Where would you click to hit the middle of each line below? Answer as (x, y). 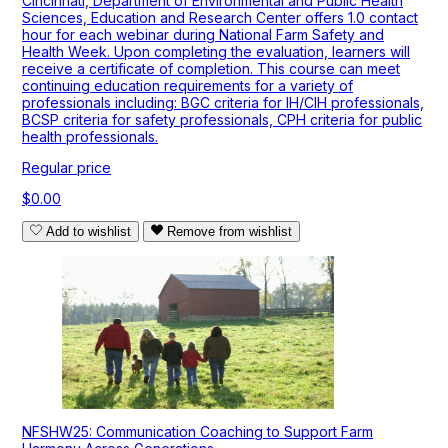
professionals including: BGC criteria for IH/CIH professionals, (223, 103)
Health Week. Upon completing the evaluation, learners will (216, 52)
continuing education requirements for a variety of (187, 86)
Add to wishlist (88, 232)
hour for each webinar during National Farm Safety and (203, 35)
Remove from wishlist (229, 232)
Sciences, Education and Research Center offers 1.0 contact (220, 18)
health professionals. (90, 137)
